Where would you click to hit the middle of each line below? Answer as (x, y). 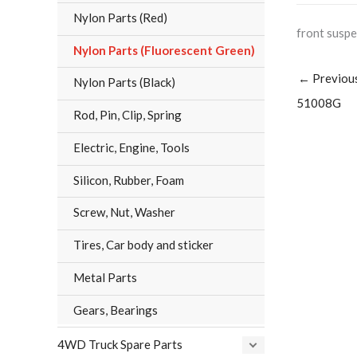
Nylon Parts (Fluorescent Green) (164, 50)
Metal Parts (105, 277)
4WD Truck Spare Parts (120, 345)
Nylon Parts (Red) (120, 17)
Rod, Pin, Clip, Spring (127, 115)
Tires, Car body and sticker (143, 245)
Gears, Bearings (116, 310)
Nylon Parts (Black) (124, 82)
